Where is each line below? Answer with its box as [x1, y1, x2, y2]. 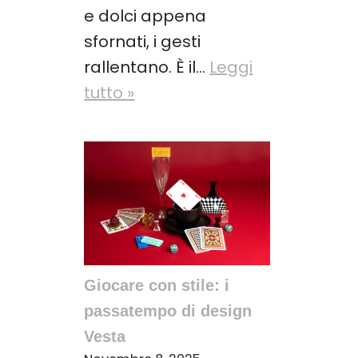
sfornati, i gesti [84, 30, 201, 54]
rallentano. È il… [84, 56, 210, 79]
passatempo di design [84, 302, 253, 320]
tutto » [84, 82, 135, 105]
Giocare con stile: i [84, 276, 230, 295]
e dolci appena [84, 5, 207, 28]
